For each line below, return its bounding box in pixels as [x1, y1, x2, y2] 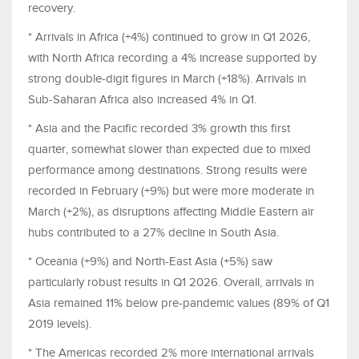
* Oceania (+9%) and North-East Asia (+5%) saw [28, 254, 272, 268]
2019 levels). [28, 317, 91, 330]
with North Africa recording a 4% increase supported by [28, 50, 317, 64]
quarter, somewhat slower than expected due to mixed [28, 142, 311, 155]
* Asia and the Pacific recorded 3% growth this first [28, 121, 290, 135]
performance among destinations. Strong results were [28, 163, 307, 176]
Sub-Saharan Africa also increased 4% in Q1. [28, 92, 256, 106]
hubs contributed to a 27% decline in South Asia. [28, 225, 282, 239]
